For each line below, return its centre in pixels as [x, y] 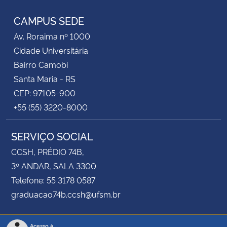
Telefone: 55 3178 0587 [53, 180]
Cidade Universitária [51, 50]
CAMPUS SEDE [49, 20]
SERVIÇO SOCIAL [52, 136]
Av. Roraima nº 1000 [52, 36]
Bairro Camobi [41, 64]
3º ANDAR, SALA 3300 [54, 165]
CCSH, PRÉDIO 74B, [48, 151]
